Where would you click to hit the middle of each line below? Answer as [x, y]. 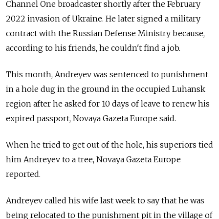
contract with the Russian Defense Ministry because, [105, 33]
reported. [23, 174]
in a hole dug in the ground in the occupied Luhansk [106, 89]
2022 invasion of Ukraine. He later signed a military [103, 19]
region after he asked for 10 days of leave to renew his [108, 104]
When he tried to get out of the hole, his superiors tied [109, 145]
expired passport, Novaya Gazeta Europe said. [91, 119]
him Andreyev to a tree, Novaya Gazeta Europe [93, 160]
